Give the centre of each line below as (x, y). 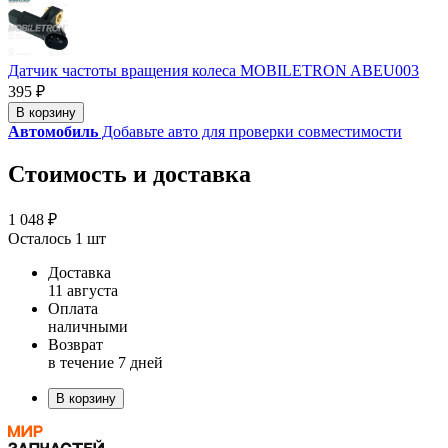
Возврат (75, 345)
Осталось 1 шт (57, 239)
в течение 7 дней (105, 363)
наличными (88, 327)
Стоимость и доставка (129, 174)
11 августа (83, 291)
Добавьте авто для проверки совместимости (250, 132)
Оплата (73, 309)
